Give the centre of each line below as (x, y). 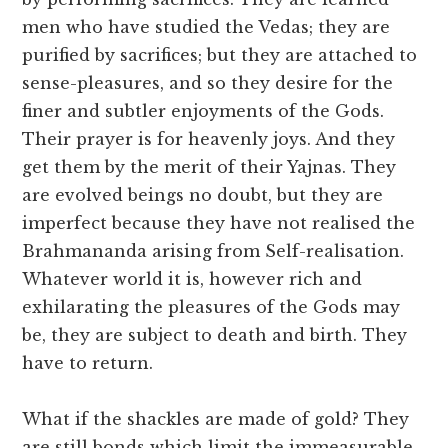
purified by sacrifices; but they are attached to (220, 55)
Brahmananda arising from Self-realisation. (213, 251)
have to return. (88, 363)
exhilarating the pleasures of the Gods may (211, 307)
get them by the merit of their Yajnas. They (209, 167)
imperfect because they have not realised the (219, 223)
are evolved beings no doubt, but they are (203, 195)
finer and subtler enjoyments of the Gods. (203, 111)
